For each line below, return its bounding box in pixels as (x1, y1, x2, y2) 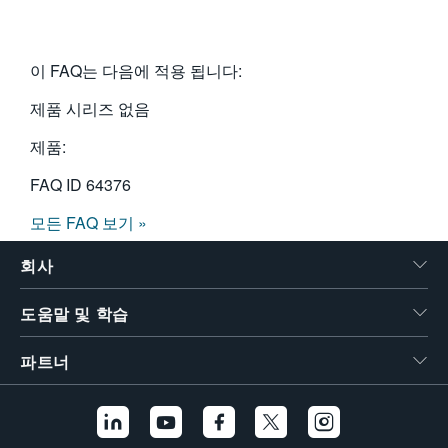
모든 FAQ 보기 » (30, 211, 147, 234)
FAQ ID (30, 173, 86, 196)
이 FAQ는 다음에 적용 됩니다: (30, 59, 242, 82)
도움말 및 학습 (20, 306, 129, 323)
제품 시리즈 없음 (30, 97, 150, 120)
